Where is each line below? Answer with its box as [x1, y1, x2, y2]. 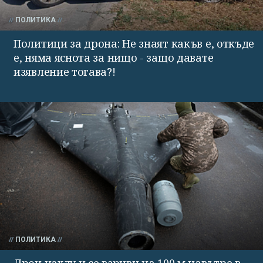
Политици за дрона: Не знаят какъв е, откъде [14, 36, 255, 51]
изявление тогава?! [14, 65, 116, 79]
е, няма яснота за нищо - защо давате [14, 50, 214, 65]
